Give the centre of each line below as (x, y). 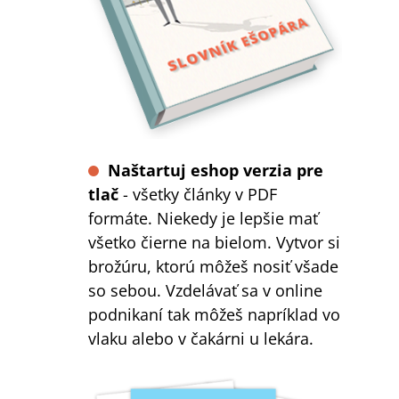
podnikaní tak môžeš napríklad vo (214, 313)
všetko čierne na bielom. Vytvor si (214, 241)
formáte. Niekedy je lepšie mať (203, 217)
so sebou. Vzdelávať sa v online (205, 289)
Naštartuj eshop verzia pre (216, 169)
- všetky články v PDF (198, 193)
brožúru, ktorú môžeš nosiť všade (213, 265)
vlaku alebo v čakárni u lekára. (201, 338)
